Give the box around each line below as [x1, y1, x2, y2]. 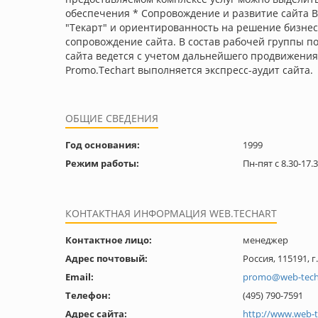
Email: [65, 270, 94, 283]
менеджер [243, 234, 288, 246]
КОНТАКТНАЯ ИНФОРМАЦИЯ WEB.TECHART [65, 207, 277, 220]
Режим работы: [65, 157, 139, 170]
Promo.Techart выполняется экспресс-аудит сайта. [65, 63, 313, 77]
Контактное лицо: [65, 234, 152, 246]
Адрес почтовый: [65, 252, 148, 265]
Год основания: [65, 138, 140, 151]
